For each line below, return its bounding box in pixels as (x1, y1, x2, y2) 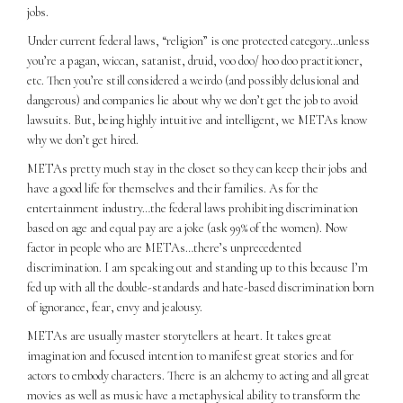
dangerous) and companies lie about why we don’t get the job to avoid (27, 93, 358, 109)
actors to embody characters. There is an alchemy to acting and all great (27, 368, 370, 384)
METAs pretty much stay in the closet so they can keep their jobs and (27, 161, 367, 177)
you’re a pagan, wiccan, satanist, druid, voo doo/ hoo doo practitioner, (27, 53, 363, 69)
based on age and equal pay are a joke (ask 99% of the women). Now (27, 220, 347, 237)
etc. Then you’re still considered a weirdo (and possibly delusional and (27, 73, 359, 89)
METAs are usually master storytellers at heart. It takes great (27, 328, 332, 345)
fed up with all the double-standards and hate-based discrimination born (27, 280, 374, 296)
